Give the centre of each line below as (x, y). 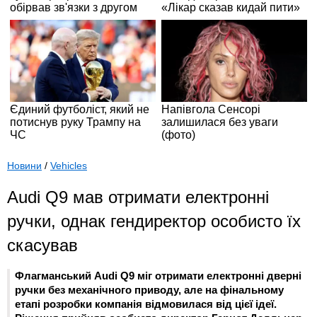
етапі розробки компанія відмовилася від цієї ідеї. (146, 304)
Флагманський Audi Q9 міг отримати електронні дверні (158, 275)
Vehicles (69, 166)
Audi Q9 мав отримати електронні (138, 197)
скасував (42, 246)
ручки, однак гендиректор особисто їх (154, 221)
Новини (24, 166)
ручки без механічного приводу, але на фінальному (149, 289)
